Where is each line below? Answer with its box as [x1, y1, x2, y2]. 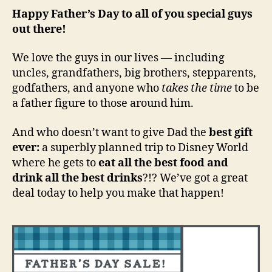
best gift [209, 125, 253, 140]
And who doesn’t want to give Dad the [12, 125, 209, 140]
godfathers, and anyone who [12, 81, 161, 95]
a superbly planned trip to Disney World [39, 140, 248, 155]
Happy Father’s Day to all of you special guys [12, 7, 253, 21]
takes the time [161, 81, 232, 95]
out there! [12, 22, 66, 36]
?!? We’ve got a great [143, 171, 248, 185]
